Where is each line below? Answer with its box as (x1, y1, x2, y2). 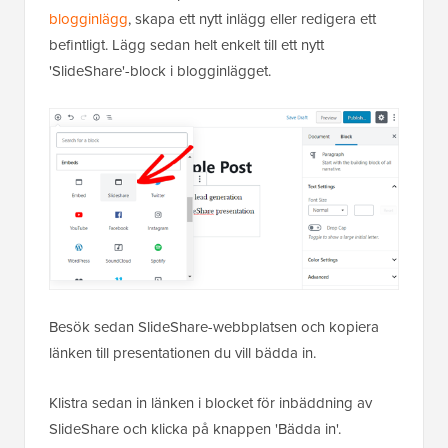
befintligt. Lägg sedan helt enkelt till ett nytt (49, 33, 324, 55)
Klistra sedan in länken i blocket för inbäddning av (49, 391, 372, 413)
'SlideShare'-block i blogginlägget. (49, 59, 271, 81)
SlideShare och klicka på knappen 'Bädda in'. (49, 417, 341, 439)
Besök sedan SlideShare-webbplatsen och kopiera (49, 315, 379, 337)
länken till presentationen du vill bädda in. (49, 341, 316, 363)
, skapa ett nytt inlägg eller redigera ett (128, 7, 376, 29)
